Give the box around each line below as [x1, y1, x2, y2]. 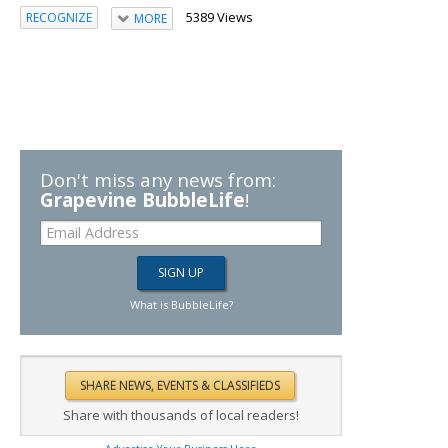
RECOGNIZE [26, 9, 92, 27]
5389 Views [185, 7, 253, 26]
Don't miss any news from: [40, 166, 276, 192]
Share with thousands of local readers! [63, 405, 299, 424]
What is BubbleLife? [129, 296, 233, 312]
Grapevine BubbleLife [40, 186, 245, 212]
